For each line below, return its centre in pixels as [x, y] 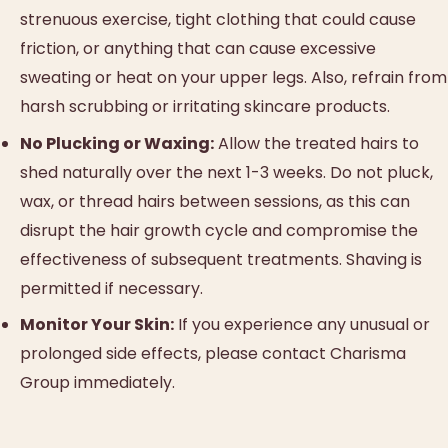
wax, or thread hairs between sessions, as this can [215, 201]
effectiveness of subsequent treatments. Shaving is [221, 259]
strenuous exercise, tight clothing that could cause [218, 20]
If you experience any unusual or [302, 324]
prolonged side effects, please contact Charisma [213, 353]
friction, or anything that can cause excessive [198, 49]
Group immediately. [97, 382]
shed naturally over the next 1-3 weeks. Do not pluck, [226, 172]
